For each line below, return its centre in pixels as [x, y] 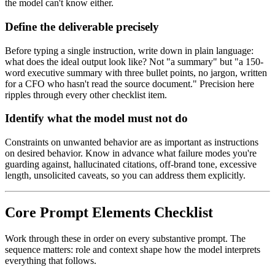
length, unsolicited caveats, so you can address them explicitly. [125, 176]
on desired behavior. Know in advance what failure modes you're [131, 153]
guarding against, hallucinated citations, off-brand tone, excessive [131, 165]
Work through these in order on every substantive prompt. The [125, 238]
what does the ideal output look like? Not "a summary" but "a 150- [134, 61]
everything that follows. [51, 260]
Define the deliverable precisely [82, 26]
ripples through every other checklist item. [86, 95]
